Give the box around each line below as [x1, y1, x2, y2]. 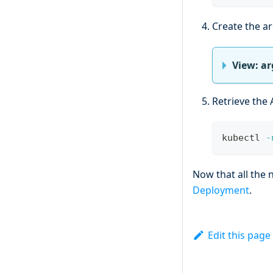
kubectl [222, 132, 266, 144]
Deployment [193, 183, 249, 197]
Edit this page [207, 229, 271, 243]
